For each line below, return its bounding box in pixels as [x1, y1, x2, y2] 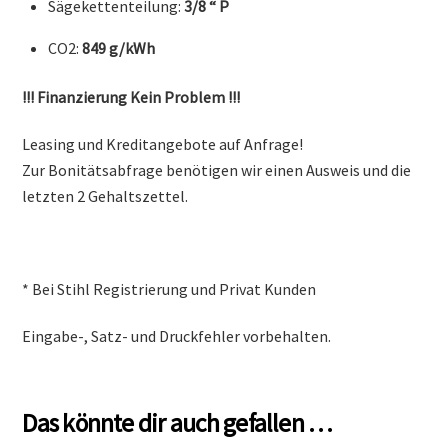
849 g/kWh [82, 38, 155, 59]
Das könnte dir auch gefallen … [22, 406, 333, 439]
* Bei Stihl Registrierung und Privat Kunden [22, 279, 317, 300]
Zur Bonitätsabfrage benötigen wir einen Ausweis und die [22, 159, 412, 180]
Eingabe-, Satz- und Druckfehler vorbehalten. [22, 326, 332, 347]
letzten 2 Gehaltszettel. [22, 185, 189, 206]
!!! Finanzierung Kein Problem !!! [22, 86, 241, 107]
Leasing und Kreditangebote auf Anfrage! [22, 133, 304, 154]
